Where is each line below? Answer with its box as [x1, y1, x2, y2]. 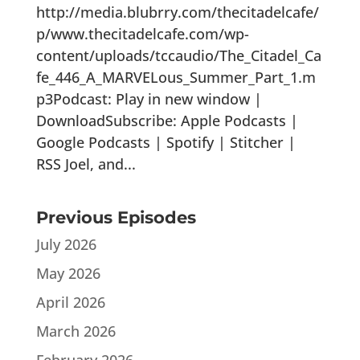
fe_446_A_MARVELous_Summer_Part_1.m [35, 67, 316, 87]
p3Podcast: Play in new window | [35, 88, 262, 108]
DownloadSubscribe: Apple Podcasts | [35, 110, 298, 130]
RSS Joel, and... [35, 153, 136, 174]
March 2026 [35, 321, 116, 341]
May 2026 [35, 263, 100, 283]
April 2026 [35, 292, 105, 312]
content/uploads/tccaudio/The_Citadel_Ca [35, 45, 321, 65]
